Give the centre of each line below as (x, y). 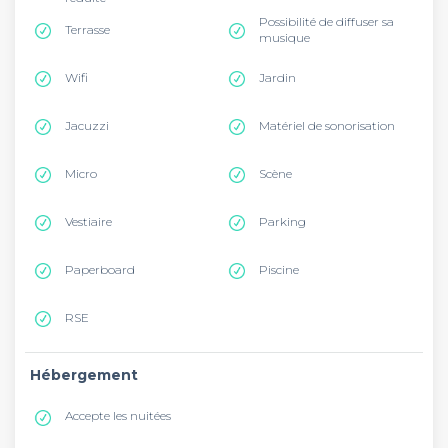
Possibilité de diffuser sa (326, 21)
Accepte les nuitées (118, 415)
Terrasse (87, 29)
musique (284, 37)
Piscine (279, 269)
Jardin (277, 77)
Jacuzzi (87, 125)
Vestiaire (88, 221)
